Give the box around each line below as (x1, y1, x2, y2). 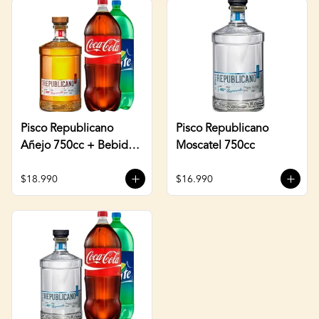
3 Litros (21, 157, 57, 169)
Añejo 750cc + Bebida (21, 140, 134, 152)
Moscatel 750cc (176, 140, 255, 152)
